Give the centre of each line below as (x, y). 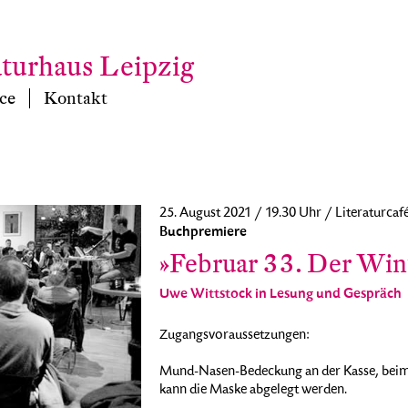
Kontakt (75, 98)
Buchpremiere (203, 232)
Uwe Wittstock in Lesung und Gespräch (280, 294)
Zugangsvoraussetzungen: (234, 336)
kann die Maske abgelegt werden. (253, 391)
